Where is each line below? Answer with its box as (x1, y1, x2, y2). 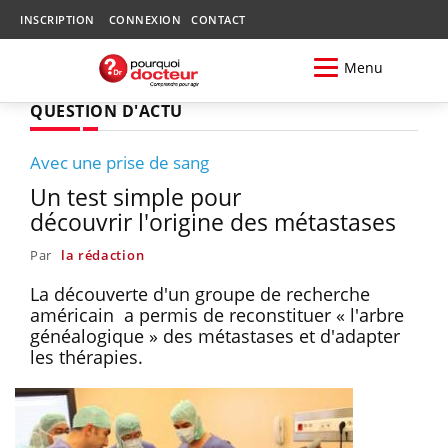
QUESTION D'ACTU (30, 99, 183, 122)
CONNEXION (108, 12, 181, 27)
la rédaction (60, 245, 145, 264)
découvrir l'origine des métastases (30, 205, 396, 238)
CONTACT (191, 12, 246, 27)
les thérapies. (30, 344, 148, 369)
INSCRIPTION (20, 12, 95, 27)
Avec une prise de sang (30, 150, 209, 174)
